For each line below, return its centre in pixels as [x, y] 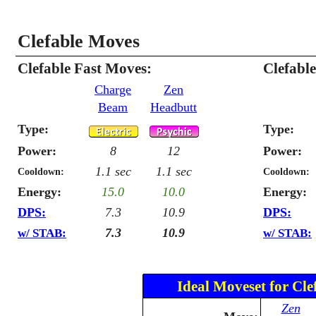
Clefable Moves [79, 41]
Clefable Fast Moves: [85, 68]
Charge [113, 90]
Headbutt [174, 107]
